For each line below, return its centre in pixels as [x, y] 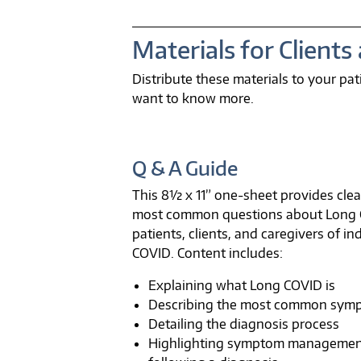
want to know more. [193, 98]
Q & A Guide [185, 167]
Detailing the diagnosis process [244, 324]
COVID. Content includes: [207, 253]
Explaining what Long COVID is [242, 285]
